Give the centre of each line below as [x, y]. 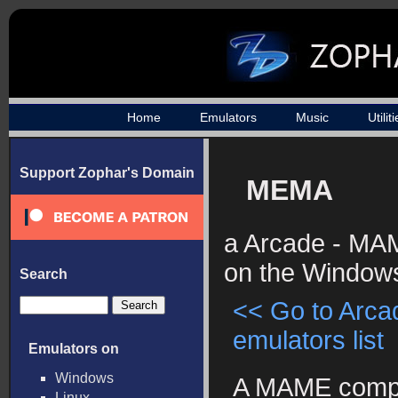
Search [44, 274]
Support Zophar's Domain [107, 173]
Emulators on [74, 349]
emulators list [308, 340]
